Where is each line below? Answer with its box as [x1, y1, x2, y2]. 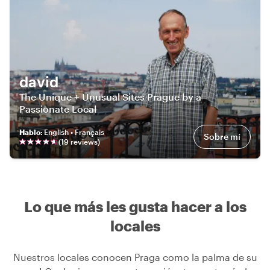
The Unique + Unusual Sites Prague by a [19, 91, 201, 103]
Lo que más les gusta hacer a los [24, 198, 246, 216]
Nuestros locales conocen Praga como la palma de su [13, 251, 257, 263]
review [69, 137, 94, 146]
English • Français [44, 128, 104, 137]
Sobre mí [204, 131, 240, 142]
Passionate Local [19, 103, 96, 115]
